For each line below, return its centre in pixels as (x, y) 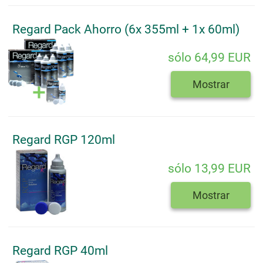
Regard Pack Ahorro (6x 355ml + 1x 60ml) (126, 29)
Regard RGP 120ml (64, 140)
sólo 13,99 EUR (209, 168)
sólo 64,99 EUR (209, 58)
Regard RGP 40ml (60, 250)
